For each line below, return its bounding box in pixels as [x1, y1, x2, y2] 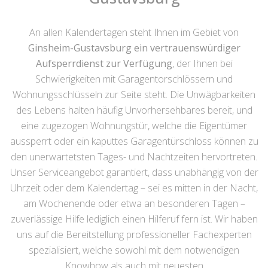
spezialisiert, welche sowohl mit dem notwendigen [29, 243, 239, 257]
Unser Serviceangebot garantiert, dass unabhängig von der [10, 166, 258, 179]
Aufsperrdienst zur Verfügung [35, 57, 172, 71]
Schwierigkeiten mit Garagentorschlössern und [35, 72, 233, 86]
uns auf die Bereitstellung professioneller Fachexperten [16, 228, 252, 242]
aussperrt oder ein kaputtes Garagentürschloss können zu [10, 135, 258, 148]
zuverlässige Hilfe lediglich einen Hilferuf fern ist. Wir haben [10, 212, 258, 226]
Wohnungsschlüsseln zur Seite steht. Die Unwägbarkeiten [13, 88, 255, 102]
